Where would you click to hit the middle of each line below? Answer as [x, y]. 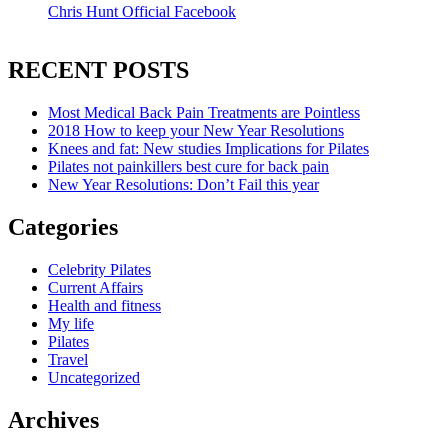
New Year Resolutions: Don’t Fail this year [183, 184]
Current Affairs [95, 287]
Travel [68, 359]
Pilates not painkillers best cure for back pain [188, 166]
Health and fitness [104, 305]
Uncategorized [94, 377]
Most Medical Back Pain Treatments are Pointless [204, 112]
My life [71, 323]
